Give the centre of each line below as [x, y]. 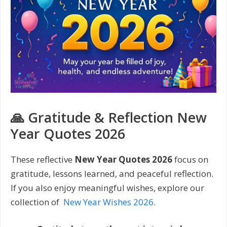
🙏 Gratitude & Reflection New [109, 118]
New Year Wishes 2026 [108, 202]
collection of [37, 202]
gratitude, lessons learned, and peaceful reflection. [112, 174]
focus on [190, 160]
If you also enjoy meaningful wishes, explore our [107, 188]
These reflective [43, 160]
